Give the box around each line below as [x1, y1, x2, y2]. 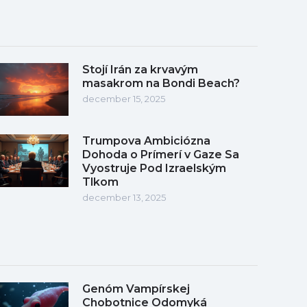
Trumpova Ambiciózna [82, 134, 210, 147]
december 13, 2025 [82, 191, 166, 203]
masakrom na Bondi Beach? [82, 76, 240, 90]
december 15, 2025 [82, 93, 165, 104]
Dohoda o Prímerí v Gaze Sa [82, 147, 239, 161]
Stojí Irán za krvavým [82, 62, 198, 76]
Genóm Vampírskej [82, 282, 190, 295]
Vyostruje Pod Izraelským [82, 161, 226, 175]
